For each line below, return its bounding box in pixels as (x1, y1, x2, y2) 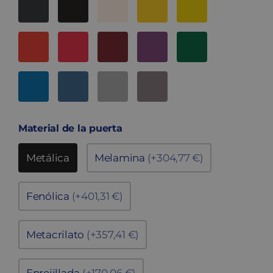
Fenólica (26, 190, 72, 203)
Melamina (94, 152, 147, 165)
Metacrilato (26, 229, 87, 241)
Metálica (26, 152, 69, 165)
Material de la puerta (18, 122, 122, 135)
